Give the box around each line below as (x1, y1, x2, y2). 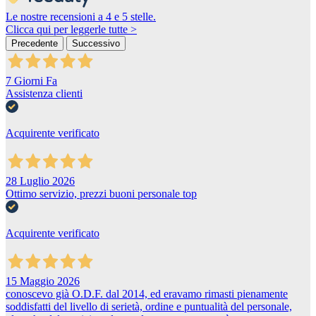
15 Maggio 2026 (6, 274, 80, 287)
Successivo (72, 37, 120, 49)
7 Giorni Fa (6, 74, 57, 87)
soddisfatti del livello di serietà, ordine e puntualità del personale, (6, 300, 292, 312)
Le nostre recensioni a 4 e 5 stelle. (6, 10, 156, 23)
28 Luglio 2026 (6, 174, 75, 187)
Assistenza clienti (6, 87, 83, 99)
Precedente (11, 37, 58, 49)
